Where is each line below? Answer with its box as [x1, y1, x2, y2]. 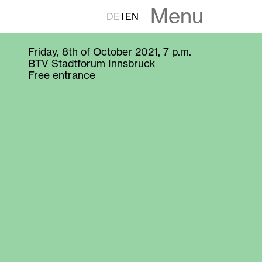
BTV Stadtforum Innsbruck [28, 57, 155, 70]
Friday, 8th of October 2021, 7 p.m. [28, 46, 191, 58]
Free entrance [28, 69, 95, 81]
